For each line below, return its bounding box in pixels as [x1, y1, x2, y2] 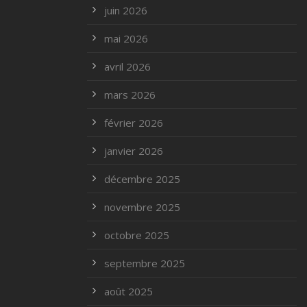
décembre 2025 [104, 172, 180, 186]
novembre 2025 [104, 200, 180, 214]
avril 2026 [104, 60, 151, 74]
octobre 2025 [104, 228, 169, 243]
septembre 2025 [104, 256, 185, 271]
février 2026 [104, 116, 163, 130]
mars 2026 [104, 88, 156, 102]
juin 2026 [104, 3, 147, 18]
